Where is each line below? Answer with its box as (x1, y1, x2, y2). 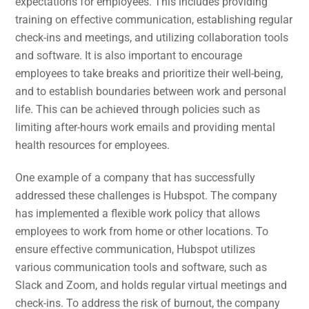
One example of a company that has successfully (15, 171, 256, 185)
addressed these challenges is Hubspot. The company (15, 189, 278, 203)
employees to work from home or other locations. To (15, 225, 269, 239)
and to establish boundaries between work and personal (15, 85, 287, 99)
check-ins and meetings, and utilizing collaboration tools (15, 31, 289, 45)
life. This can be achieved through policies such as (15, 103, 261, 117)
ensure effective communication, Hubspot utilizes (15, 243, 256, 257)
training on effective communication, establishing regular (15, 13, 293, 27)
